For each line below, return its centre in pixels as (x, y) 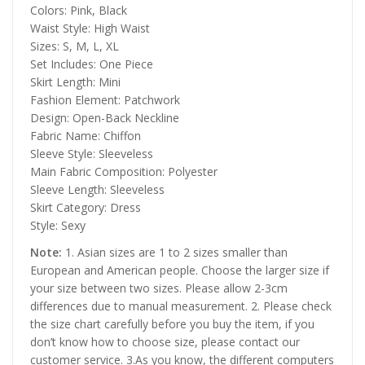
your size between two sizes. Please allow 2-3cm (159, 288)
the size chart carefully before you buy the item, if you (172, 323)
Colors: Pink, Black (79, 10)
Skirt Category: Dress (86, 207)
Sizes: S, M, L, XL (75, 46)
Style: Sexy (58, 225)
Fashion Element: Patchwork (105, 99)
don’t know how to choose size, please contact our (165, 341)
